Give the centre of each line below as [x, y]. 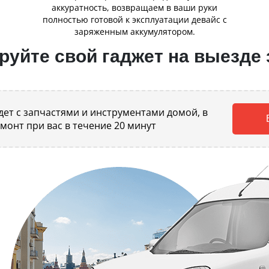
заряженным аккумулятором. [134, 32]
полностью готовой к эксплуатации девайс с [134, 20]
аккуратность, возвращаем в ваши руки [134, 8]
